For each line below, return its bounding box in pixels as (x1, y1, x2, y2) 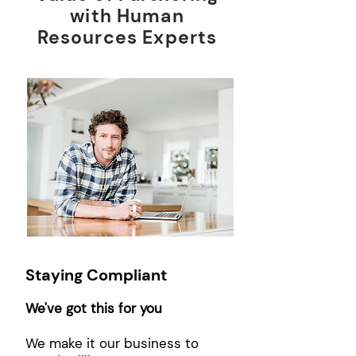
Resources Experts (37, 25, 218, 49)
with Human (70, 4, 184, 28)
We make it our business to (25, 335, 199, 352)
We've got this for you (25, 300, 162, 317)
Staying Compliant (25, 265, 167, 285)
